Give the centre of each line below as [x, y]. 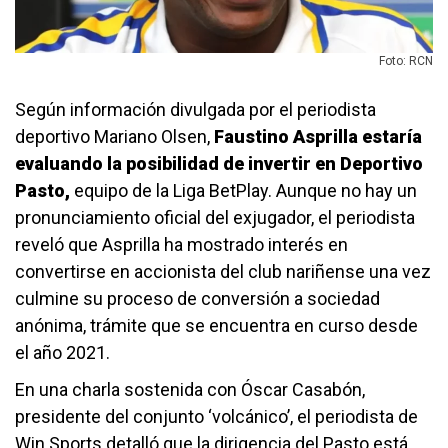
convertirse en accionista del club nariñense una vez [223, 271]
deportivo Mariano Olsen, [114, 136]
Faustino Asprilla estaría [318, 136]
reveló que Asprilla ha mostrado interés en [181, 244]
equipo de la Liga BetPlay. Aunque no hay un [243, 190]
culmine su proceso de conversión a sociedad [197, 298]
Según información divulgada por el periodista [195, 109]
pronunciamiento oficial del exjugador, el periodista [215, 217]
